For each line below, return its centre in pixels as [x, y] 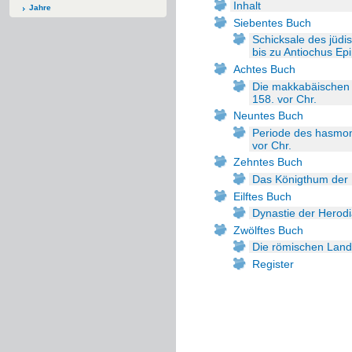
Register [273, 264]
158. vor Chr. [284, 99]
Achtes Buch [264, 69]
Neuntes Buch [268, 116]
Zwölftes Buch [268, 230]
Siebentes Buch [272, 22]
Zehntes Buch [268, 162]
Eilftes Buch [262, 196]
